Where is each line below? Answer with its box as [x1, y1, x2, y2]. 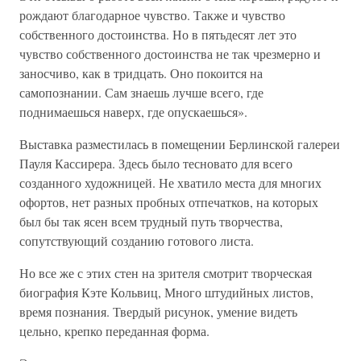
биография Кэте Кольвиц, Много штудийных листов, [19, 284, 313, 301]
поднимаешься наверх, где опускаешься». [19, 103, 247, 120]
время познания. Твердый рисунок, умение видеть [19, 303, 297, 320]
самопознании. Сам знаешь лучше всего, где [19, 84, 263, 101]
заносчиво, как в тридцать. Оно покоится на [19, 64, 263, 81]
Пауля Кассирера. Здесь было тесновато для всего [19, 155, 293, 172]
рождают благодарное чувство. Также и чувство [19, 6, 285, 23]
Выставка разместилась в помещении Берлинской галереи [19, 135, 340, 152]
